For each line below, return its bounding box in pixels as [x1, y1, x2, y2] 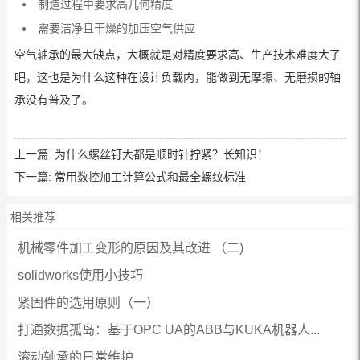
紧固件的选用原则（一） [17, 296, 159, 309]
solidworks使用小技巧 [17, 268, 143, 282]
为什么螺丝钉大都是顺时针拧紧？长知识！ [54, 148, 268, 161]
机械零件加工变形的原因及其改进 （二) [17, 241, 243, 255]
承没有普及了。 [14, 93, 93, 106]
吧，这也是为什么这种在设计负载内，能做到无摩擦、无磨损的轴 [14, 71, 341, 84]
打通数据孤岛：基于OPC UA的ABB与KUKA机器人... [17, 323, 320, 337]
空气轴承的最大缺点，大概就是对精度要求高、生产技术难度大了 [14, 48, 341, 61]
